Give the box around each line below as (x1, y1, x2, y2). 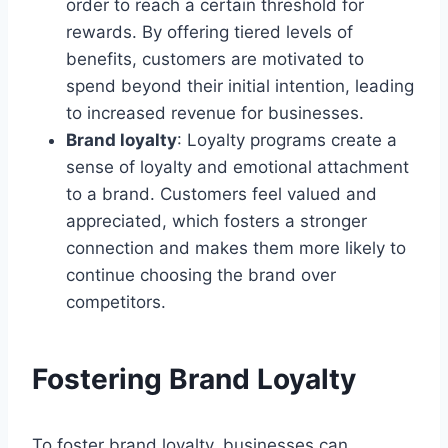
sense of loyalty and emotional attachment (66, 156, 409, 177)
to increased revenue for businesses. (66, 102, 364, 123)
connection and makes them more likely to (66, 237, 406, 258)
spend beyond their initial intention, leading (66, 75, 414, 96)
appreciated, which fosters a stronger (66, 210, 367, 231)
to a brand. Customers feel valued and (66, 183, 377, 204)
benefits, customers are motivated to (66, 48, 364, 69)
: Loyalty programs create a (177, 129, 397, 150)
